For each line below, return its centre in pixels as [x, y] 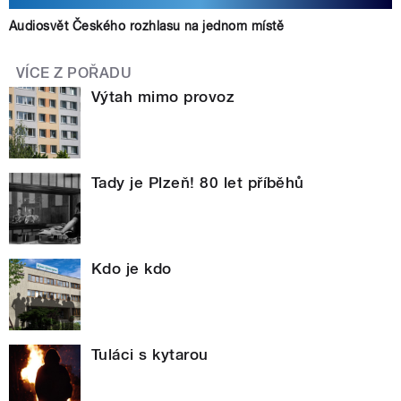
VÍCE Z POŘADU [74, 73]
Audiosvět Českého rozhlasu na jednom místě [147, 26]
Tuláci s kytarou [150, 354]
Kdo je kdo [132, 268]
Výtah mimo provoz [163, 96]
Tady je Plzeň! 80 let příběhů [198, 182]
